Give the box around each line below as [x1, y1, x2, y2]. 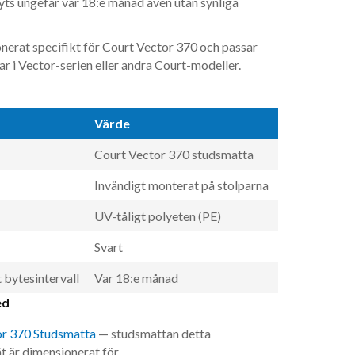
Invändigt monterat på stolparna [94, 177, 269, 193]
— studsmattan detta [95, 326, 211, 342]
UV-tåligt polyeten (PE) [94, 208, 221, 224]
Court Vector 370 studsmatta [94, 147, 254, 162]
